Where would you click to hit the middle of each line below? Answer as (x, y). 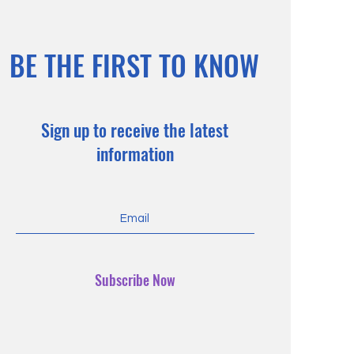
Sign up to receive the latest (135, 129)
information (135, 153)
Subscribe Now (135, 279)
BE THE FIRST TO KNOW (134, 64)
